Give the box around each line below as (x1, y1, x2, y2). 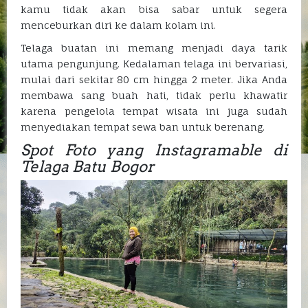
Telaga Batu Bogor (21, 157, 154, 176)
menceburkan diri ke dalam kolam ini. (21, 19, 216, 32)
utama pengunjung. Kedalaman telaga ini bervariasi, (21, 58, 287, 70)
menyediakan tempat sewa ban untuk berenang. (21, 121, 265, 133)
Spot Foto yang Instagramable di (21, 141, 287, 159)
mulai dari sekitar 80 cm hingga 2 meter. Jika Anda (21, 74, 287, 86)
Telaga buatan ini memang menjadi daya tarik (21, 42, 287, 54)
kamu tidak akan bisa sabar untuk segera (21, 3, 287, 16)
